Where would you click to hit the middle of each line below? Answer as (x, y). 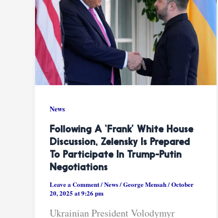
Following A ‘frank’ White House (121, 130)
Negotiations (79, 168)
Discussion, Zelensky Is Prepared (120, 142)
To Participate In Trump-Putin (116, 155)
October (182, 184)
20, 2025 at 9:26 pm (77, 193)
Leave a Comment (74, 184)
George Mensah (145, 184)
